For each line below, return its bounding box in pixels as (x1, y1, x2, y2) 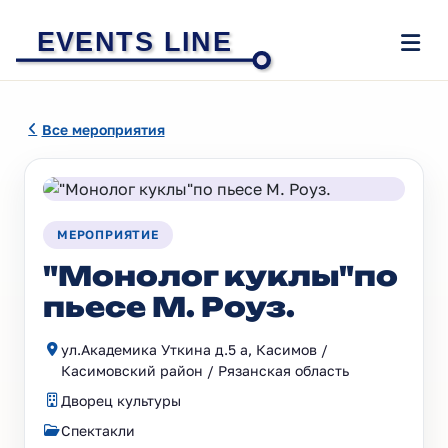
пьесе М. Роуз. (43, 290, 295, 324)
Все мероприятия (41, 120, 165, 138)
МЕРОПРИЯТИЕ (57, 227, 159, 242)
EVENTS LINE (36, 25, 231, 57)
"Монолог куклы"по (43, 259, 398, 293)
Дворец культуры (61, 392, 181, 409)
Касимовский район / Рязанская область (61, 362, 349, 379)
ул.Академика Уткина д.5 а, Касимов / (61, 341, 328, 358)
